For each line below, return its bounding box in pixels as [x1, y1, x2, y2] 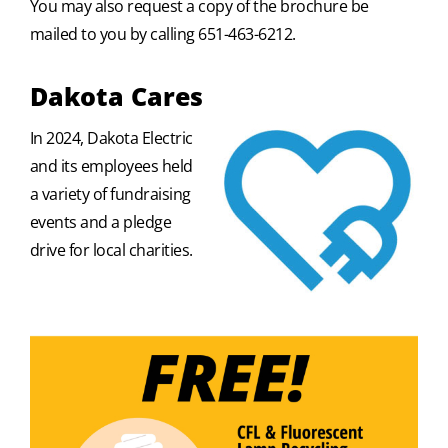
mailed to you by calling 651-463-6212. [29, 22, 296, 45]
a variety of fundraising [29, 182, 191, 205]
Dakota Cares [29, 78, 203, 113]
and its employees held [29, 154, 193, 177]
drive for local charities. [29, 238, 193, 261]
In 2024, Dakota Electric [29, 126, 193, 149]
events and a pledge [29, 210, 172, 233]
